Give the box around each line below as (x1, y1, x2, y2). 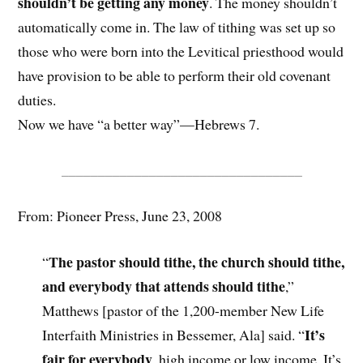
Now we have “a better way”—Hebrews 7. (18, 113, 260, 134)
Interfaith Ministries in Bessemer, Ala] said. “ (42, 325, 305, 345)
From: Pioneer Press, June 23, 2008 (18, 206, 223, 226)
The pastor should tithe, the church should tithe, (49, 251, 345, 273)
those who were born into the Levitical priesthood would (18, 41, 344, 61)
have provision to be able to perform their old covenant (18, 65, 331, 85)
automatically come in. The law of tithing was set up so (18, 16, 336, 36)
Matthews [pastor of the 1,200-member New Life (42, 301, 325, 321)
